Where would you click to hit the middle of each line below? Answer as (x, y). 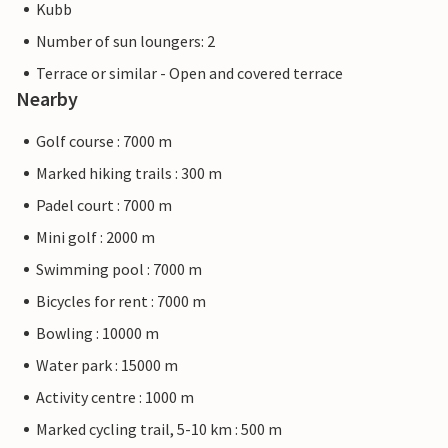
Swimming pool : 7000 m (119, 269)
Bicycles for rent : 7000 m (121, 301)
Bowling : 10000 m (97, 333)
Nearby (47, 99)
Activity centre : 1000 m (115, 397)
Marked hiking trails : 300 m (129, 173)
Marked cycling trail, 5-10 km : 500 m (159, 429)
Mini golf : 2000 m (95, 237)
